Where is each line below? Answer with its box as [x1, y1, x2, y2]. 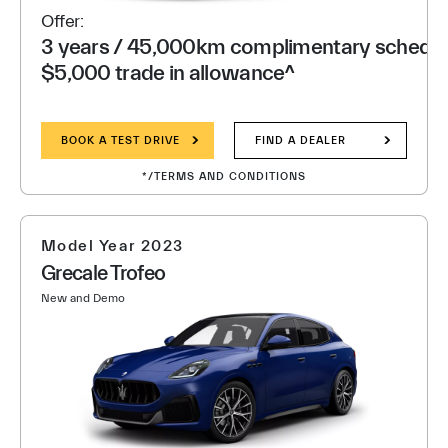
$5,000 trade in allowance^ [41, 61, 295, 86]
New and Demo [41, 291, 125, 305]
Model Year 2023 [41, 237, 184, 255]
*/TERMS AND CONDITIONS [142, 170, 306, 183]
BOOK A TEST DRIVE [61, 134, 180, 147]
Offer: [41, 11, 84, 32]
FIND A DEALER [255, 134, 346, 147]
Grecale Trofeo [41, 261, 166, 285]
